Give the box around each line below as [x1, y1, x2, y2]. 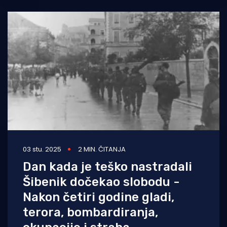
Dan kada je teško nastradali [23, 160, 192, 174]
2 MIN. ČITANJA [78, 144, 126, 155]
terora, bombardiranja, [23, 205, 158, 220]
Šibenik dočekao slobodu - [23, 175, 179, 190]
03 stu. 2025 [23, 144, 61, 155]
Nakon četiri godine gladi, [23, 190, 174, 205]
